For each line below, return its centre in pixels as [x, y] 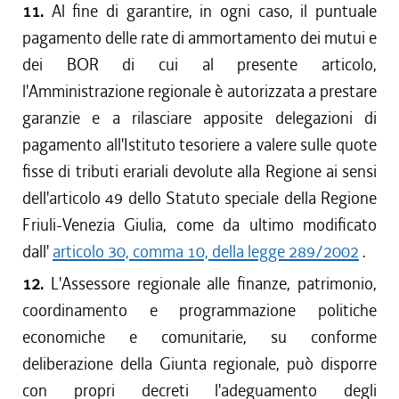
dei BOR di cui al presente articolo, [199, 65]
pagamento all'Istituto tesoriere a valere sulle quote [199, 145]
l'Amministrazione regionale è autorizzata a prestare [199, 91]
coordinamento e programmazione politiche [199, 310]
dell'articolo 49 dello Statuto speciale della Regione [199, 198]
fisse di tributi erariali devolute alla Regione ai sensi [199, 171]
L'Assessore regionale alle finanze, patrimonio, [214, 284]
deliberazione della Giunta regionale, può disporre [199, 364]
